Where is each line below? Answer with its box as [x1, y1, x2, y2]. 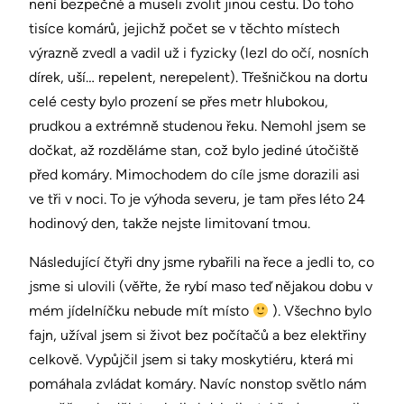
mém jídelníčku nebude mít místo [29, 302, 252, 320]
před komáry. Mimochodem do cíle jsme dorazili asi [29, 166, 360, 184]
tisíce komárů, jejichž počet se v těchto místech [29, 20, 340, 38]
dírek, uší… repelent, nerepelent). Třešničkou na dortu [29, 69, 368, 87]
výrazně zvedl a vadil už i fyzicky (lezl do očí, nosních [29, 44, 369, 62]
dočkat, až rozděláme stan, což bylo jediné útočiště [29, 142, 359, 160]
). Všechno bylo [269, 302, 372, 320]
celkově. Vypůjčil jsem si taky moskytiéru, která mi [29, 351, 353, 369]
